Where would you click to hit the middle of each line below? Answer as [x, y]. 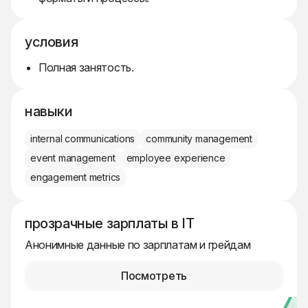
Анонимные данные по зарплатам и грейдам [138, 245]
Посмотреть [154, 276]
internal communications [83, 139]
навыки [49, 111]
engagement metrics [76, 177]
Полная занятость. [86, 67]
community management [199, 139]
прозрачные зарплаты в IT [110, 223]
